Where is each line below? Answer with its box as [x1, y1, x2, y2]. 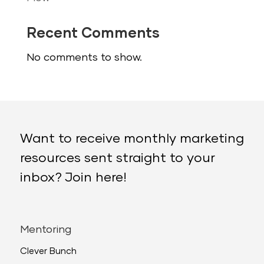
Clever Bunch [19, 246, 77, 256]
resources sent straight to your [19, 151, 215, 165]
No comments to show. [26, 52, 142, 63]
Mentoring [19, 224, 71, 235]
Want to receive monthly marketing [19, 132, 244, 146]
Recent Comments [26, 26, 160, 41]
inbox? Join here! [19, 171, 127, 184]
